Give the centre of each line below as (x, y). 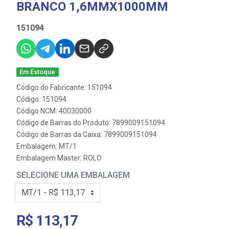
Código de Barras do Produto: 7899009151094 (91, 123)
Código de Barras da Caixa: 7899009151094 (87, 134)
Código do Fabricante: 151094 (64, 87)
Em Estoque (38, 72)
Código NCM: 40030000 (54, 111)
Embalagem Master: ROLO (59, 158)
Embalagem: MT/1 (47, 146)
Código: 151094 (41, 99)
